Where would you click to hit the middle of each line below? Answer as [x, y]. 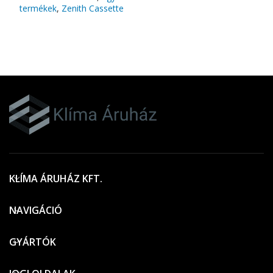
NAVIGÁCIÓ [36, 211]
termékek [38, 8]
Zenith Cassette [92, 8]
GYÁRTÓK [33, 242]
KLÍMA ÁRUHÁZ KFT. [56, 179]
